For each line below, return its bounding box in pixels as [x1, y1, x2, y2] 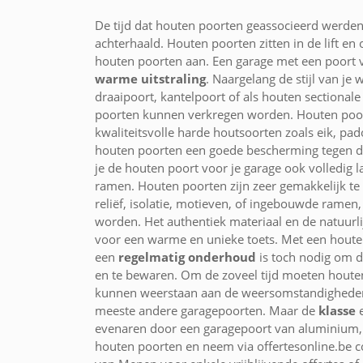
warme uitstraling [95, 70, 206, 87]
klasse [318, 301, 356, 318]
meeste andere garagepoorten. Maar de [95, 301, 318, 318]
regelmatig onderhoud [118, 248, 256, 265]
